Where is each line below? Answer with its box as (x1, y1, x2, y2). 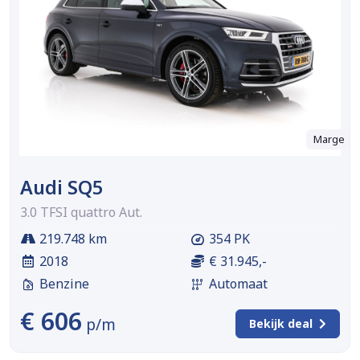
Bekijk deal (249, 316, 313, 332)
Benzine (39, 274, 89, 292)
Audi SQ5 (20, 174, 103, 200)
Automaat (209, 274, 268, 292)
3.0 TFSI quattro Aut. (20, 202, 142, 221)
